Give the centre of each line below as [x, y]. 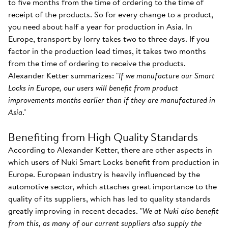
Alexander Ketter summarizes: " [63, 75]
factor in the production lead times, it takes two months [107, 51]
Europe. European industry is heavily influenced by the [104, 174]
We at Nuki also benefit [181, 211]
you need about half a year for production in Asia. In [100, 26]
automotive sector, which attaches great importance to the [112, 186]
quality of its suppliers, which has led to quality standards [109, 198]
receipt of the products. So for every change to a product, [111, 14]
